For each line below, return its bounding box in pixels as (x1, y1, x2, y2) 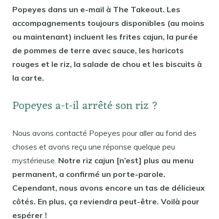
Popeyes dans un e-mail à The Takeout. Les (12, 4, 180, 15)
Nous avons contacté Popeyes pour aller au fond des (12, 128, 197, 138)
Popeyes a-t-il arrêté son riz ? (12, 96, 158, 116)
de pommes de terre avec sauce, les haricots (12, 45, 184, 56)
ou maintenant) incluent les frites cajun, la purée (12, 32, 198, 42)
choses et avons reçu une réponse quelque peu (12, 141, 175, 152)
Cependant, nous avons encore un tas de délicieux (12, 182, 205, 193)
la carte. (12, 73, 44, 83)
